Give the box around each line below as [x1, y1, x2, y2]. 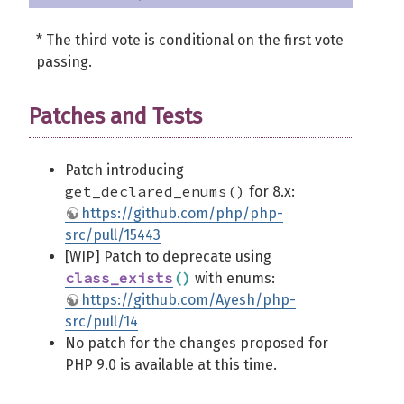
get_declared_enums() [65, 182, 245, 200]
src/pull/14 [65, 313, 138, 330]
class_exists [65, 269, 173, 287]
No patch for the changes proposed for [65, 335, 328, 352]
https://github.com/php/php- [81, 205, 283, 222]
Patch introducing [65, 161, 184, 179]
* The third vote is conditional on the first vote [36, 32, 344, 49]
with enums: [191, 270, 275, 287]
